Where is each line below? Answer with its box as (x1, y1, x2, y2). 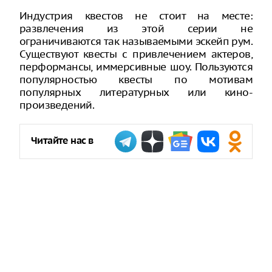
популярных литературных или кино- (19, 86, 253, 99)
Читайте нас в (31, 135, 93, 147)
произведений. (19, 98, 95, 112)
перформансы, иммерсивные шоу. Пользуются (19, 60, 253, 73)
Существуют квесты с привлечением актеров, (19, 47, 253, 61)
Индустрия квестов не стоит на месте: (19, 9, 253, 22)
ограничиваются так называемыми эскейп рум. (19, 35, 253, 48)
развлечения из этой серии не (19, 22, 253, 35)
